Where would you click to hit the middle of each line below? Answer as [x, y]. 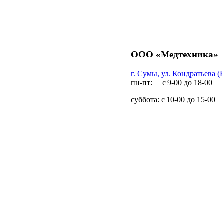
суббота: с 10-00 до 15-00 [173, 99]
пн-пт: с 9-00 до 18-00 [171, 82]
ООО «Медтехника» [174, 54]
